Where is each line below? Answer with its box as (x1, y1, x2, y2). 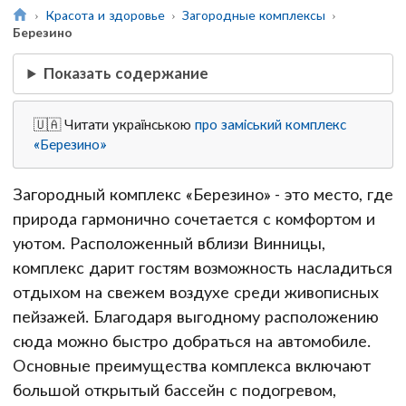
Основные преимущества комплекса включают (13, 355, 371, 375)
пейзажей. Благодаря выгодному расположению (13, 306, 379, 326)
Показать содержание (43, 63, 209, 83)
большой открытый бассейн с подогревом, (13, 380, 336, 400)
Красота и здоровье (44, 6, 165, 23)
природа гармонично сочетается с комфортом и (13, 208, 375, 228)
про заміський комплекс (195, 116, 347, 133)
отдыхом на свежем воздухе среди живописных (13, 282, 379, 302)
